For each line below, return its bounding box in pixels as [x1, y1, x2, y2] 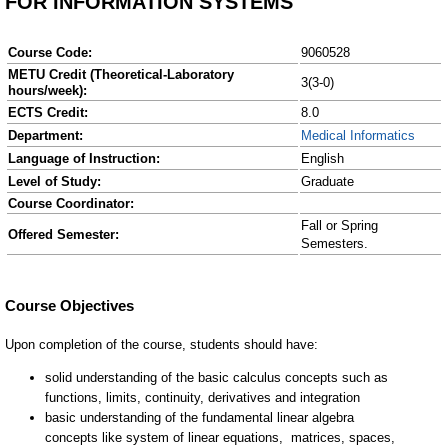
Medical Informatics [301, 128, 415, 143]
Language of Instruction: [8, 151, 160, 166]
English [301, 151, 344, 166]
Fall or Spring [301, 218, 378, 233]
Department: [8, 128, 83, 143]
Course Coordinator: [8, 196, 134, 211]
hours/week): [8, 83, 87, 98]
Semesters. [301, 236, 368, 251]
